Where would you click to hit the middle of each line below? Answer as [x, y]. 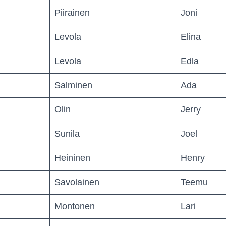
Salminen [73, 85]
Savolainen [77, 182]
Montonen [75, 206]
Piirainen [72, 12]
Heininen [72, 158]
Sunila [67, 133]
